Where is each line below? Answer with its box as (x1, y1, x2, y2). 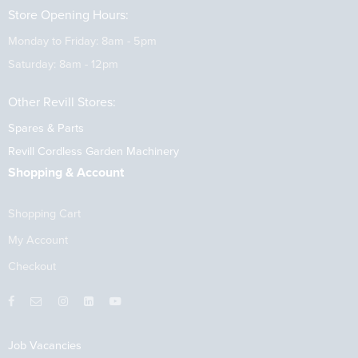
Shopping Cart (8, 206, 81, 221)
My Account (8, 233, 68, 247)
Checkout (8, 259, 56, 273)
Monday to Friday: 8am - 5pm (8, 34, 157, 49)
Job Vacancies (8, 338, 82, 352)
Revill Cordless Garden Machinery (8, 144, 179, 158)
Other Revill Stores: (8, 93, 116, 110)
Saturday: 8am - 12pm (8, 58, 118, 72)
